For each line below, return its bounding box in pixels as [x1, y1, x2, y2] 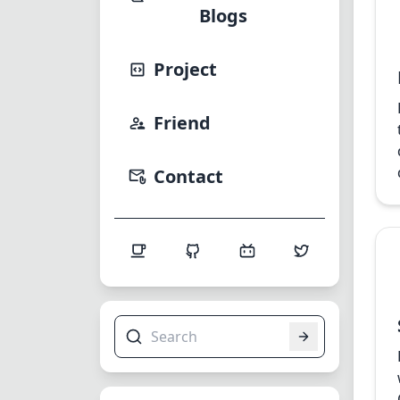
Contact [154, 164, 223, 188]
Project [154, 57, 217, 81]
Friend [154, 111, 211, 135]
